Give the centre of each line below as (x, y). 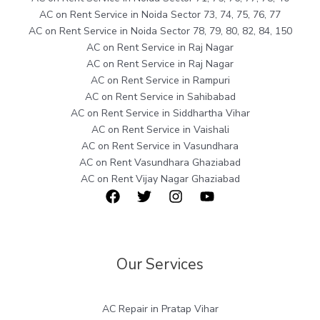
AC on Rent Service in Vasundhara (160, 146)
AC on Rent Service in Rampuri (160, 81)
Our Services (160, 265)
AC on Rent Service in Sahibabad (160, 97)
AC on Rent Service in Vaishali (160, 130)
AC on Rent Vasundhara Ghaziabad (160, 163)
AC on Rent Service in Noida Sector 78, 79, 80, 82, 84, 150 (160, 31)
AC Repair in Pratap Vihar (160, 309)
